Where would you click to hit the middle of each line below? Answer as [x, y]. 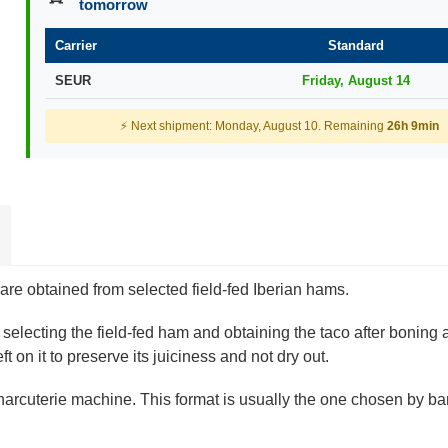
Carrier [75, 46]
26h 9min [412, 126]
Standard [355, 46]
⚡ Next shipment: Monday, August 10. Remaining [253, 126]
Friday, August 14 [355, 81]
